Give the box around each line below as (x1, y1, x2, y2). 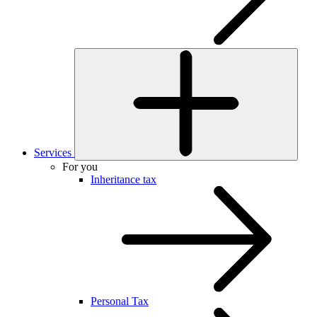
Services (34, 146, 71, 159)
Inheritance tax (91, 173, 156, 186)
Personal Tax (91, 295, 149, 308)
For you (62, 161, 98, 173)
